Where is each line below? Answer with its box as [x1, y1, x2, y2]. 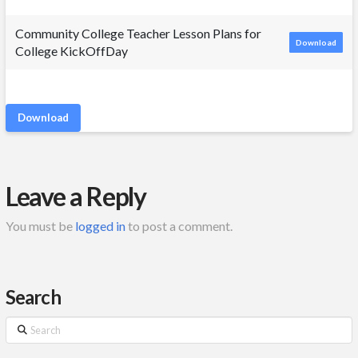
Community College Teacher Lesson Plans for [14, 25, 261, 41]
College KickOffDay [14, 42, 128, 58]
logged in [74, 218, 125, 234]
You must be [5, 218, 75, 234]
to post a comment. [125, 218, 233, 234]
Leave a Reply [5, 180, 147, 212]
